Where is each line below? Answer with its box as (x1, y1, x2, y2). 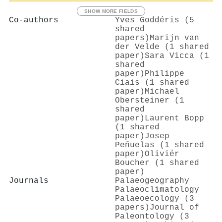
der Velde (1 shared (115, 42, 209, 52)
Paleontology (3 (115, 212, 189, 221)
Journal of (150, 203, 199, 212)
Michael (145, 87, 179, 96)
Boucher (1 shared (115, 158, 199, 167)
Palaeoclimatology (115, 185, 199, 194)
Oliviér (145, 149, 179, 159)
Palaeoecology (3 (115, 194, 194, 203)
